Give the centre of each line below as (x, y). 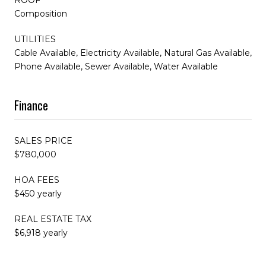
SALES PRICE (43, 140)
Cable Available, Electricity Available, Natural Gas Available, (133, 53)
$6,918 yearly (41, 232)
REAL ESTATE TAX (53, 219)
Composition (41, 13)
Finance (31, 105)
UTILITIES (35, 39)
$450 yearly (38, 193)
